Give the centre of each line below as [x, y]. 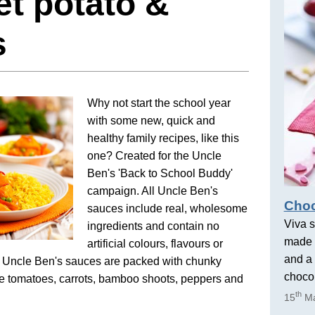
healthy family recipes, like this [163, 139]
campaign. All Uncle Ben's [153, 191]
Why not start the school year [159, 103]
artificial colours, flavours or [155, 244]
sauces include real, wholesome [168, 209]
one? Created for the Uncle [155, 156]
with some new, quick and [152, 121]
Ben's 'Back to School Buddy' [160, 174]
